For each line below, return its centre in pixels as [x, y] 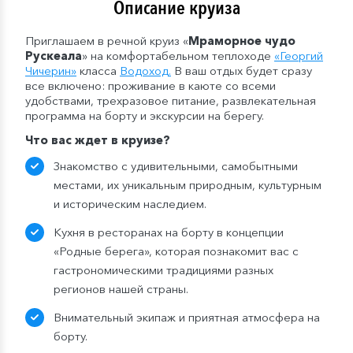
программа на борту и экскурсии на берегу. [145, 116]
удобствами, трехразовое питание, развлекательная [171, 101]
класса [98, 71]
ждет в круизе [119, 140]
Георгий [301, 56]
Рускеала [54, 56]
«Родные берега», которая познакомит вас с [176, 251]
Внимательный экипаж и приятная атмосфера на [187, 318]
